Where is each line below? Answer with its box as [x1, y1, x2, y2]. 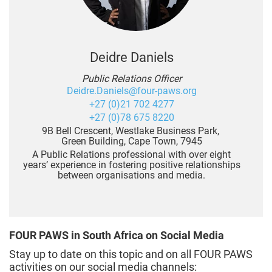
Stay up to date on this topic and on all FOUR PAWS [9, 247, 253, 260]
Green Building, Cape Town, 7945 [61, 135, 202, 147]
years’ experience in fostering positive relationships [22, 158, 240, 171]
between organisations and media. [58, 169, 205, 181]
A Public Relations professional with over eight [32, 148, 231, 160]
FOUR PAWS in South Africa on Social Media [9, 228, 224, 242]
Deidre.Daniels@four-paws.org [66, 84, 197, 97]
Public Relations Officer [81, 72, 182, 84]
